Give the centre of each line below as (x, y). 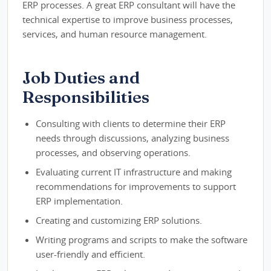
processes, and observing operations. (113, 153)
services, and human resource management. (115, 34)
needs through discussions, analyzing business (133, 138)
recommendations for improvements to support (136, 187)
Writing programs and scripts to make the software (142, 240)
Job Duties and (81, 78)
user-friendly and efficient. (91, 254)
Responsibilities (86, 97)
